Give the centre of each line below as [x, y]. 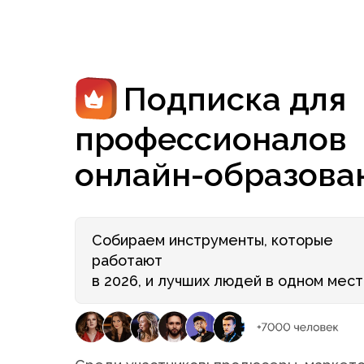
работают [127, 260]
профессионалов [211, 139]
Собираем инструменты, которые [212, 240]
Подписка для [235, 99]
